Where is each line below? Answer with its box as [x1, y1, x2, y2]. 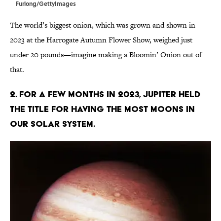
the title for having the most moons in [10, 104, 195, 114]
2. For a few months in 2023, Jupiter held [10, 89, 200, 100]
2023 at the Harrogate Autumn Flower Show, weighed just [10, 35, 192, 45]
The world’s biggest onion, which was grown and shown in [10, 20, 195, 31]
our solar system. [10, 118, 95, 129]
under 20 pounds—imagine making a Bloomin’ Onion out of [10, 49, 202, 60]
